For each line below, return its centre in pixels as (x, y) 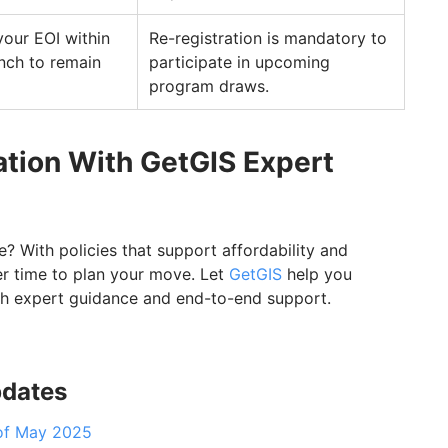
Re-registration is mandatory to (268, 38)
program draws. (209, 86)
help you (317, 274)
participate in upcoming (239, 62)
